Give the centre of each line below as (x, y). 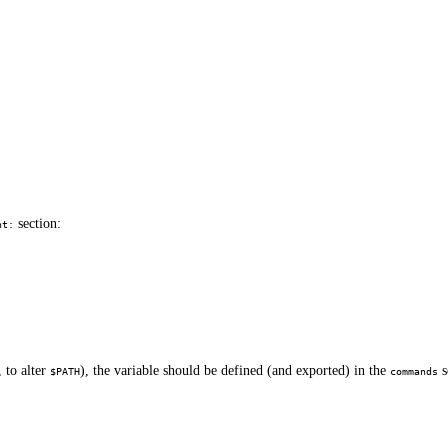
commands (414, 372)
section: (37, 224)
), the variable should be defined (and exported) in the (235, 371)
